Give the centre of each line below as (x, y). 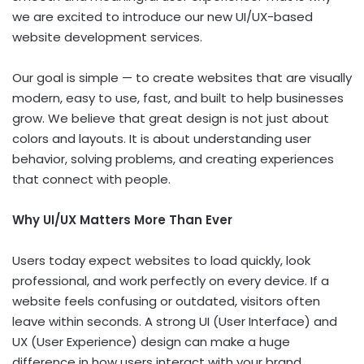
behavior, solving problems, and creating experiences (173, 158)
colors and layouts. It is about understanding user (162, 138)
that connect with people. (91, 179)
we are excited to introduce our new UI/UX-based (162, 16)
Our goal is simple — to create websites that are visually (182, 77)
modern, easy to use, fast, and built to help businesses (178, 97)
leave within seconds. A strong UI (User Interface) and (175, 321)
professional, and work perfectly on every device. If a (171, 280)
